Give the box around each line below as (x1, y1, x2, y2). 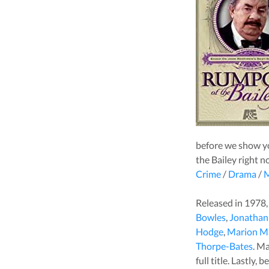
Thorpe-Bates (195, 240, 253, 252)
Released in (195, 196, 244, 208)
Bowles (195, 211, 226, 223)
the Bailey (195, 153, 237, 165)
